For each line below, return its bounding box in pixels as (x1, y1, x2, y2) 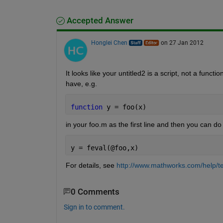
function (70, 103, 107, 111)
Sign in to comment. (63, 203, 125, 211)
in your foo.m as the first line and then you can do (65, 120, 222, 128)
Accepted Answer (64, 15, 133, 25)
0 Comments (70, 187, 119, 197)
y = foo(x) (106, 103, 146, 111)
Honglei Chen (91, 39, 127, 46)
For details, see (65, 161, 114, 169)
